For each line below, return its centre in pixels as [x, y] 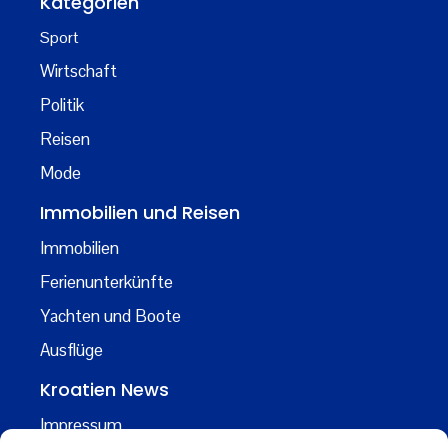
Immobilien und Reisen [140, 213]
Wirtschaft [78, 71]
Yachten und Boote [110, 316]
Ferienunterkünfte [106, 282]
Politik [62, 105]
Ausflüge [71, 350]
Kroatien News [104, 390]
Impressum [81, 425]
